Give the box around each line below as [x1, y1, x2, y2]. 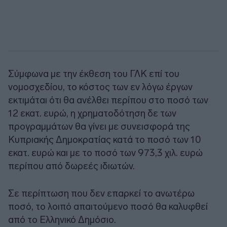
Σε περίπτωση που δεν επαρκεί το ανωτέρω [8, 187, 195, 199]
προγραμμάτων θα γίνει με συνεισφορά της [8, 120, 190, 132]
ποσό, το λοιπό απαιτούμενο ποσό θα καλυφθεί [8, 200, 208, 212]
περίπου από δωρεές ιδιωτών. [8, 160, 135, 172]
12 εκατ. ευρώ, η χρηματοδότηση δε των [8, 107, 176, 119]
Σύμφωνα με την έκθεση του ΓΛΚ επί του [8, 67, 179, 80]
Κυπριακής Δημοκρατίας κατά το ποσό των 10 [8, 133, 201, 145]
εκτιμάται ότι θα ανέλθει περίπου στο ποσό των [8, 94, 208, 106]
